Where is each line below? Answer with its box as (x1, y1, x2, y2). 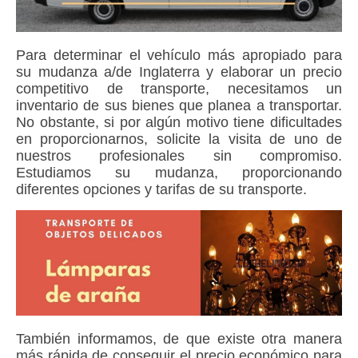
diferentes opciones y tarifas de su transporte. (16, 181, 307, 198)
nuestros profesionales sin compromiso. (16, 148, 342, 165)
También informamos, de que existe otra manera (16, 331, 342, 348)
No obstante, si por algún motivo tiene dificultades (16, 114, 342, 131)
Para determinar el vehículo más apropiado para (16, 47, 342, 64)
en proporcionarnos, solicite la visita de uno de (16, 131, 342, 148)
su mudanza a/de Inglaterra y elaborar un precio (16, 64, 342, 81)
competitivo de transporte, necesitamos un (16, 81, 342, 97)
